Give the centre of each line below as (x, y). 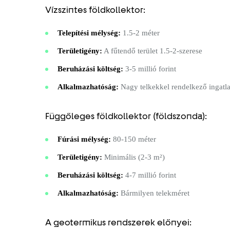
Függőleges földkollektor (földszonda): (126, 116)
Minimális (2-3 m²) (133, 157)
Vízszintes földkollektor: (95, 9)
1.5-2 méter (140, 33)
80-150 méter (133, 139)
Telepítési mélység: (89, 33)
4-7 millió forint (150, 175)
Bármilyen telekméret (154, 193)
